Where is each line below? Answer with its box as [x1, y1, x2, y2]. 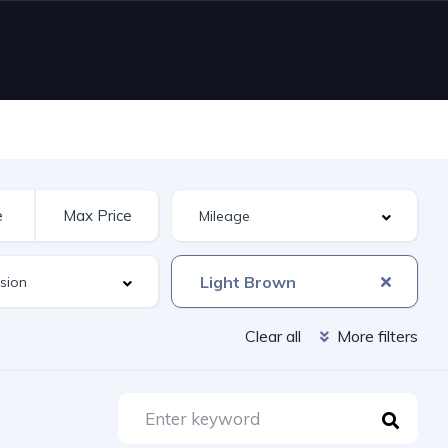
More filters [333, 326, 418, 346]
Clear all [245, 326, 301, 346]
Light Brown [199, 272, 296, 292]
